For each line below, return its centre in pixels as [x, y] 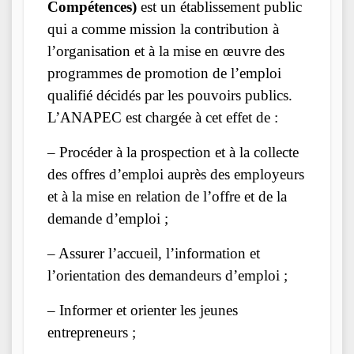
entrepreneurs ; [92, 333]
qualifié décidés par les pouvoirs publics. [170, 96]
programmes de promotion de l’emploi [164, 73]
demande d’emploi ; [108, 219]
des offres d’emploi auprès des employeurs [176, 175]
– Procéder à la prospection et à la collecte [173, 153]
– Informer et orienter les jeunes [143, 311]
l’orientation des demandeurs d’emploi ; [168, 276]
